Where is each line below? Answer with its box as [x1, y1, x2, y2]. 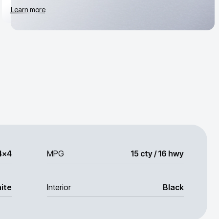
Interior [47, 182, 71, 192]
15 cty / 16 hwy [131, 149, 184, 158]
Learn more [10, 5, 45, 14]
